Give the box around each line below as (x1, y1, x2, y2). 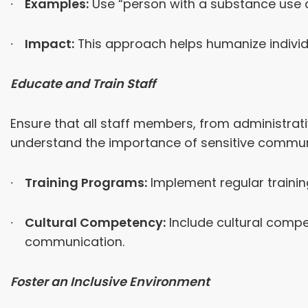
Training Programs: (24, 174, 147, 192)
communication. (24, 233, 124, 251)
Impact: (24, 35, 74, 53)
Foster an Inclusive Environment (10, 273, 210, 291)
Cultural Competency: (24, 214, 166, 232)
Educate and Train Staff (10, 75, 155, 93)
